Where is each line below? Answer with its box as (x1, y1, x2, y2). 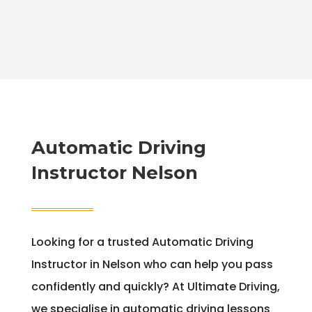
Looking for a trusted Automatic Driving (31, 234, 253, 251)
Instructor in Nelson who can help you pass (31, 256, 273, 273)
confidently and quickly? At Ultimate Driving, (31, 279, 280, 295)
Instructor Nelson (31, 162, 198, 185)
